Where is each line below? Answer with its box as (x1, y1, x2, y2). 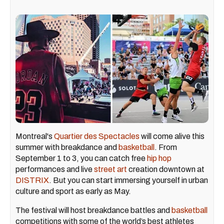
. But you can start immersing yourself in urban (49, 176, 208, 185)
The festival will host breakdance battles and (15, 206, 171, 215)
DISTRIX (15, 176, 49, 185)
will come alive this (139, 132, 204, 141)
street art (94, 165, 127, 174)
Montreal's (15, 132, 54, 141)
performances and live (15, 165, 94, 174)
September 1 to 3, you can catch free (15, 154, 147, 163)
